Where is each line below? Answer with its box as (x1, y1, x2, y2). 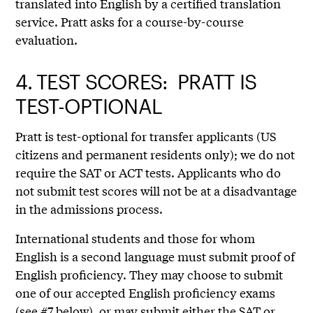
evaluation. (15, 31, 78, 49)
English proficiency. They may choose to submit (15, 265, 284, 284)
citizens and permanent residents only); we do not (15, 145, 296, 163)
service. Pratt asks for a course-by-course (15, 13, 245, 31)
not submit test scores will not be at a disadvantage (15, 182, 298, 200)
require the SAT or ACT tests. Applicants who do (15, 163, 282, 182)
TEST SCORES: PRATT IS (36, 70, 257, 94)
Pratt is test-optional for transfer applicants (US (15, 127, 277, 145)
